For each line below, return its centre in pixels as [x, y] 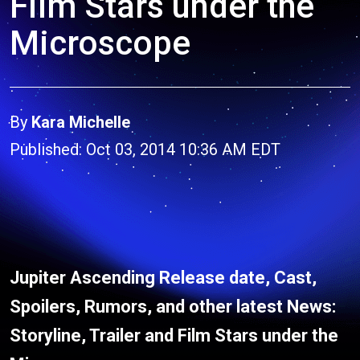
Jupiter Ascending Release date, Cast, [163, 278]
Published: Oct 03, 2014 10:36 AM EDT [145, 149]
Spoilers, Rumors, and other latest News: [173, 307]
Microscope [100, 43]
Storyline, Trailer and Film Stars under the [174, 335]
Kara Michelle [81, 122]
